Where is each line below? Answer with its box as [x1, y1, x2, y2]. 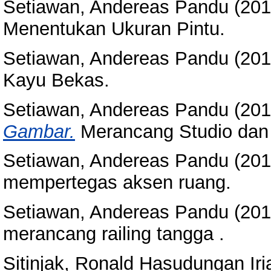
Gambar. [3, 120, 75, 142]
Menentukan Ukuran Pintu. [3, 18, 225, 39]
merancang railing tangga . [3, 223, 224, 245]
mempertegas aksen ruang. [3, 172, 231, 194]
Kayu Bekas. [3, 69, 109, 91]
